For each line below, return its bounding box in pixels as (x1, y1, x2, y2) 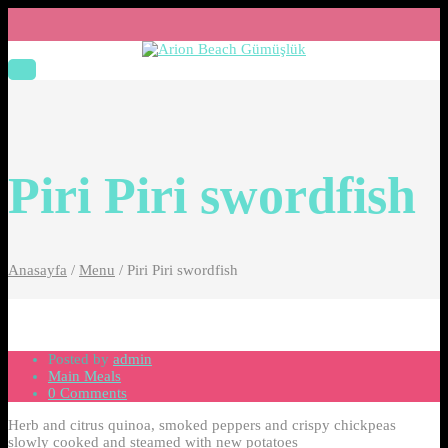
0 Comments (48, 384, 127, 401)
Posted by (48, 350, 113, 367)
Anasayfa (8, 261, 67, 278)
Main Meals (48, 367, 121, 384)
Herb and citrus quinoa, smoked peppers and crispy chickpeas (8, 416, 396, 433)
